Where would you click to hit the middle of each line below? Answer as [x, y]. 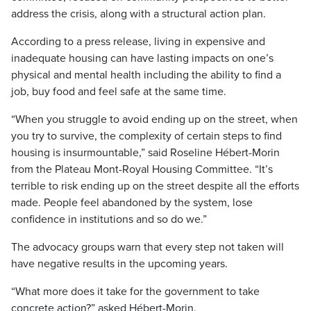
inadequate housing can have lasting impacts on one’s [142, 58]
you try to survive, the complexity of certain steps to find [146, 136]
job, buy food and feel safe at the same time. [119, 92]
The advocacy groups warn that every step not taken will [148, 247]
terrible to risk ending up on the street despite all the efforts [155, 186]
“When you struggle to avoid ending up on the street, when [154, 119]
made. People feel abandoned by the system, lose [132, 203]
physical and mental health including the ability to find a [146, 75]
